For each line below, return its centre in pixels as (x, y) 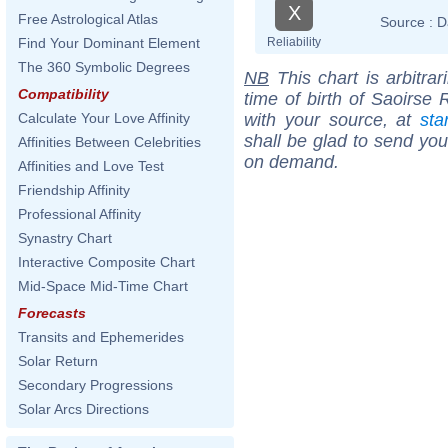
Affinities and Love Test (91, 166)
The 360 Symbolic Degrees (104, 67)
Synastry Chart (65, 238)
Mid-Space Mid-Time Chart (103, 286)
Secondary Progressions (95, 385)
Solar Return (58, 361)
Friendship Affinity (74, 190)
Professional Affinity (79, 214)
